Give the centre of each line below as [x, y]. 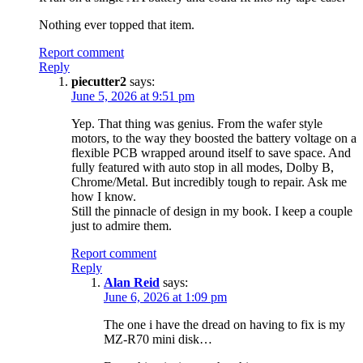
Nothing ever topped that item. [117, 24]
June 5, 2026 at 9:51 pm [133, 96]
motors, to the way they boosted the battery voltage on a [214, 138]
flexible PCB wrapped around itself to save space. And [211, 152]
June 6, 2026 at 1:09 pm [165, 297]
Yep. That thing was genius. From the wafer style [197, 123]
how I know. [104, 196]
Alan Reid [132, 282]
